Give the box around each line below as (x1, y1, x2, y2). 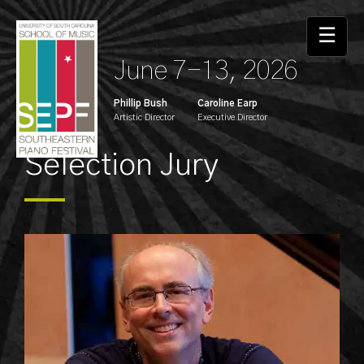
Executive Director (197, 113, 267, 122)
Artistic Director (114, 113, 175, 122)
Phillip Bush (114, 99, 167, 108)
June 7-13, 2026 (114, 57, 297, 84)
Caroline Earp (197, 99, 258, 108)
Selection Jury (24, 149, 219, 181)
